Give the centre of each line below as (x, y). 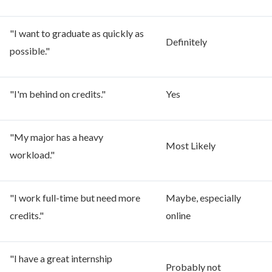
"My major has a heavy (56, 137)
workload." (32, 155)
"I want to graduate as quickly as (77, 33)
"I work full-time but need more (75, 198)
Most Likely (191, 146)
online (178, 216)
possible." (30, 51)
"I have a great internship (61, 259)
